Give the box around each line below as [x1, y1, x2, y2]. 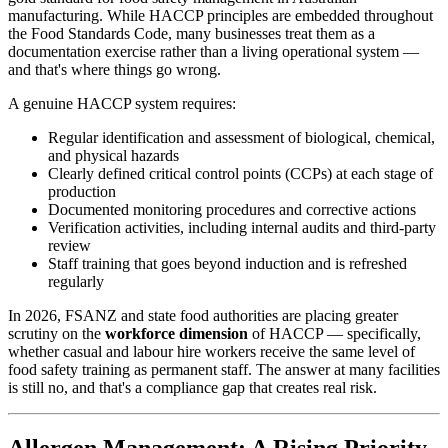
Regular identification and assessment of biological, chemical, [48, 129, 435, 147]
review [48, 237, 91, 255]
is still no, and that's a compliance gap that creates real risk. [8, 379, 377, 397]
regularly [48, 273, 104, 291]
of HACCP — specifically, [248, 325, 421, 343]
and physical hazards [48, 147, 179, 165]
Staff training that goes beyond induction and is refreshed [48, 255, 407, 273]
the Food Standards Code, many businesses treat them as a [8, 25, 375, 43]
